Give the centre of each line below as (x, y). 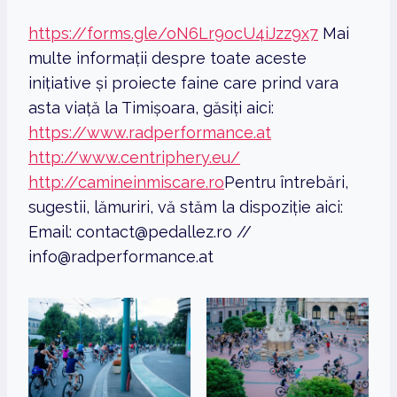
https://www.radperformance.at (150, 133)
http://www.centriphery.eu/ (134, 158)
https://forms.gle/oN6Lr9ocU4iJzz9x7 (173, 34)
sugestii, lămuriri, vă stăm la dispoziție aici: (186, 207)
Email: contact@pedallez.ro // (140, 232)
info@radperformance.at (121, 257)
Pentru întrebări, (286, 183)
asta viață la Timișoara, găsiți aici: (151, 108)
